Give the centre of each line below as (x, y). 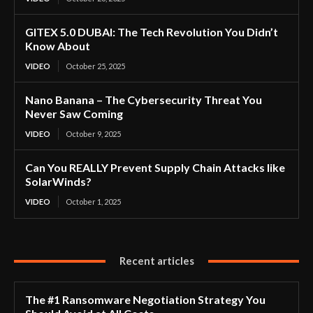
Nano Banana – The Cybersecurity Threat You (144, 100)
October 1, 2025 (93, 202)
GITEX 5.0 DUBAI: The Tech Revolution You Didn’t (152, 32)
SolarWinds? (58, 182)
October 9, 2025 (93, 134)
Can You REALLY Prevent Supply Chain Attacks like (155, 168)
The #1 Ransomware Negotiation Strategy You (145, 300)
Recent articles (156, 261)
